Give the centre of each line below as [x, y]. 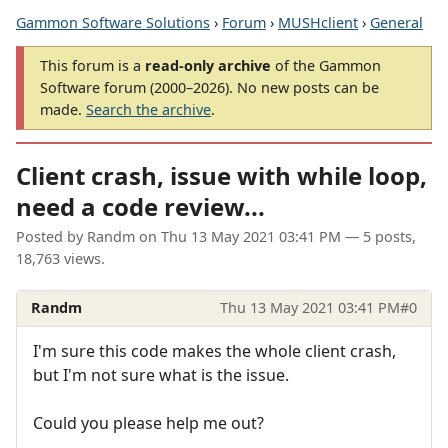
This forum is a [92, 65]
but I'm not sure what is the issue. [161, 374]
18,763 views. [60, 259]
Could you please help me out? [148, 422]
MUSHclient [318, 22]
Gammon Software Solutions [113, 22]
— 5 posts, [378, 237]
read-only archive [208, 65]
